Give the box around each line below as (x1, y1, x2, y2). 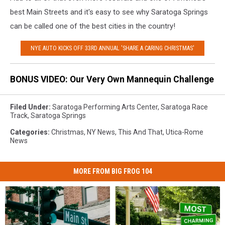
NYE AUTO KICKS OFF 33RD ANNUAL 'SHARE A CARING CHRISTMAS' (31, 44, 194, 52)
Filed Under (10, 103, 49, 111)
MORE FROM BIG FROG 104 (73, 167, 152, 176)
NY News (87, 128, 115, 137)
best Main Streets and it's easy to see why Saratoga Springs (10, 8, 208, 17)
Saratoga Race (161, 103, 208, 111)
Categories (10, 128, 48, 137)
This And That (118, 128, 163, 137)
